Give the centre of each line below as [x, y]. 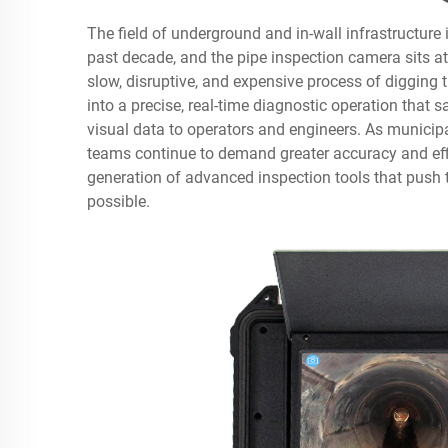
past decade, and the [162, 57]
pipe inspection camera [319, 57]
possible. [118, 201]
